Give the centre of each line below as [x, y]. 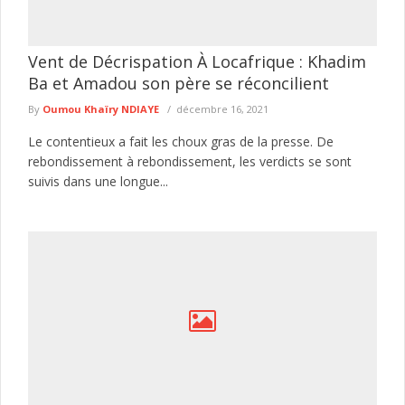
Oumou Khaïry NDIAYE [101, 108]
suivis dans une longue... [98, 181]
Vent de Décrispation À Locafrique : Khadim [197, 61]
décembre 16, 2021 [222, 108]
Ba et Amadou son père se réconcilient [179, 83]
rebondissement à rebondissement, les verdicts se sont [190, 161]
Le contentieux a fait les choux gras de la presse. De [181, 141]
